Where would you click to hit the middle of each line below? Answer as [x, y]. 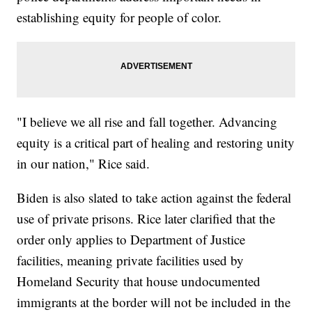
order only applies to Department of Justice [131, 240]
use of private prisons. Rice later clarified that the [146, 219]
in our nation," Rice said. [84, 164]
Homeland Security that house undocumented [139, 281]
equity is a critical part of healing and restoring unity [156, 143]
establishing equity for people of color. [119, 17]
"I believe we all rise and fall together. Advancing [147, 122]
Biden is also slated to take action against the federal [154, 198]
